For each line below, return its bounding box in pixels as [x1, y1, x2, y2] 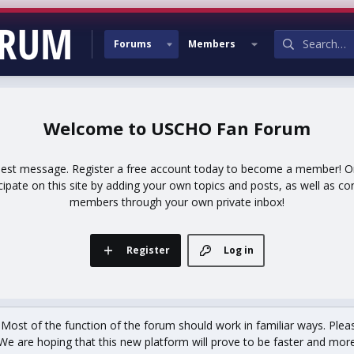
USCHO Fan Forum [151, 116, 311, 140]
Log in [223, 243, 254, 257]
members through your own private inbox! [70, 194, 284, 209]
